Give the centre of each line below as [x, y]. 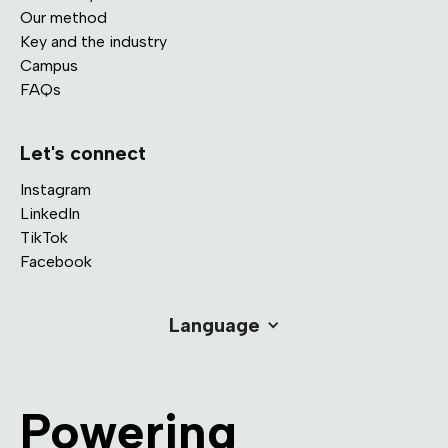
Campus [49, 65]
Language [214, 324]
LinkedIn [50, 213]
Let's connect [83, 152]
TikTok [44, 237]
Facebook [56, 261]
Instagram [55, 189]
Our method [63, 17]
